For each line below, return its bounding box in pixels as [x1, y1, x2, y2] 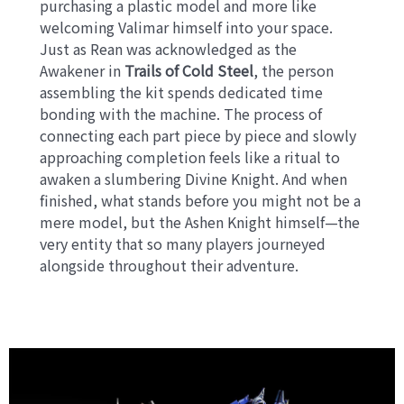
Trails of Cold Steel [124, 60, 254, 82]
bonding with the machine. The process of [40, 103, 323, 125]
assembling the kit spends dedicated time [40, 81, 324, 104]
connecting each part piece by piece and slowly [40, 124, 357, 147]
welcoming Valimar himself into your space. [40, 16, 334, 39]
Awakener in [40, 60, 125, 82]
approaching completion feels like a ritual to [40, 146, 341, 169]
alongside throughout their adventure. [40, 254, 299, 277]
